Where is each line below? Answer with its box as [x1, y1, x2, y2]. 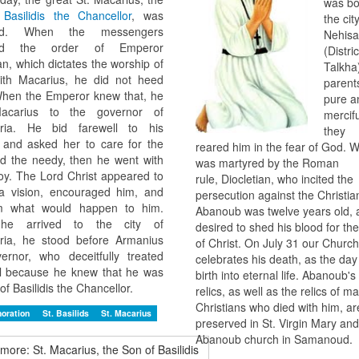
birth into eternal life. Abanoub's [195, 267, 356, 284]
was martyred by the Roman [195, 155, 339, 171]
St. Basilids [42, 307, 91, 320]
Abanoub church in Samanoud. [195, 331, 353, 348]
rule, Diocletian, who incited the [195, 171, 353, 188]
